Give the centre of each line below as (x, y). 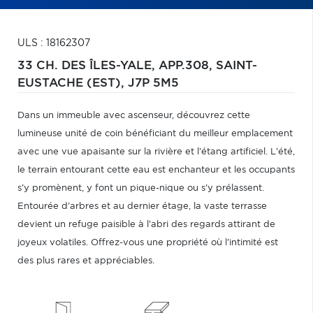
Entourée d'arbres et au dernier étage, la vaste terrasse (142, 206)
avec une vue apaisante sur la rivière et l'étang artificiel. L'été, (156, 152)
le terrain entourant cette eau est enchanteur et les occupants (156, 170)
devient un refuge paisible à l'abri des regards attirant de (146, 225)
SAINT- (236, 66)
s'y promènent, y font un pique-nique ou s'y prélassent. (141, 188)
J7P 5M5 (153, 83)
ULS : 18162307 (54, 43)
